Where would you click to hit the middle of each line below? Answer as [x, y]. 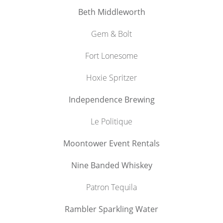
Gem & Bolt [111, 34]
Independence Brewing [111, 99]
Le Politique [111, 121]
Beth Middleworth [111, 12]
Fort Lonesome [111, 56]
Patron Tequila [111, 187]
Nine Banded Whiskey [111, 165]
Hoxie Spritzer [111, 77]
